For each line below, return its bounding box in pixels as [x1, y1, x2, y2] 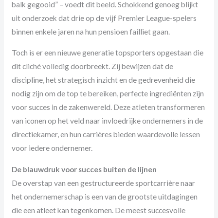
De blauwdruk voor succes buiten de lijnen [11, 164, 157, 174]
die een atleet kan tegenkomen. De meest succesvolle [11, 205, 185, 215]
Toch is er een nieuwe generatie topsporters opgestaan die [11, 48, 203, 57]
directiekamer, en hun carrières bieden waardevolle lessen [11, 130, 200, 139]
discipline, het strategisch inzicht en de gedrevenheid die [11, 75, 195, 85]
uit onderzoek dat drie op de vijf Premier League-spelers [11, 13, 197, 22]
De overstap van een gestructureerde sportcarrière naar [11, 178, 195, 187]
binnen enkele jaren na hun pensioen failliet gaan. [11, 27, 171, 36]
